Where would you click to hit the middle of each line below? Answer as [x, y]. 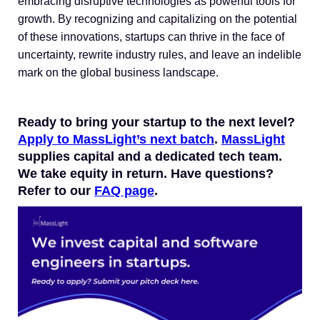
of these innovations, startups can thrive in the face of [151, 36]
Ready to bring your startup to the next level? [156, 122]
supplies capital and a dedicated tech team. [150, 156]
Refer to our [56, 190]
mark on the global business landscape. [118, 72]
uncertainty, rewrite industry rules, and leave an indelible [160, 54]
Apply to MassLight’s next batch [116, 139]
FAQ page [124, 190]
